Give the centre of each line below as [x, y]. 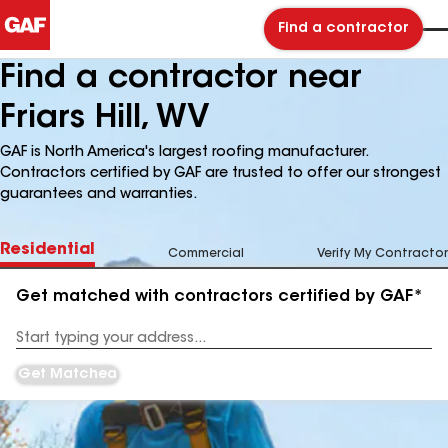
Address [41, 345]
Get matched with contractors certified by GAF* [219, 297]
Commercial [206, 254]
